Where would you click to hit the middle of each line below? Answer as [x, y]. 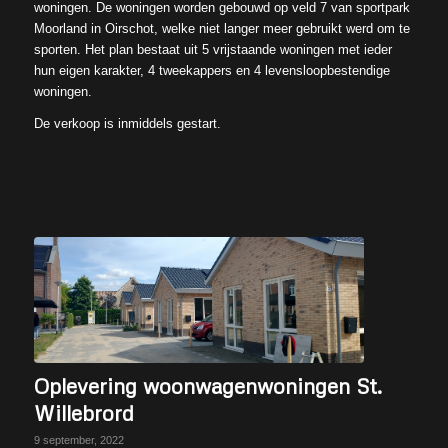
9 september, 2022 [78, 439]
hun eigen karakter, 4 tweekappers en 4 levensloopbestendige [211, 70]
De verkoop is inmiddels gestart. [127, 123]
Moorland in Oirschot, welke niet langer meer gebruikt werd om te [221, 28]
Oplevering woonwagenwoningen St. [207, 385]
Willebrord [83, 412]
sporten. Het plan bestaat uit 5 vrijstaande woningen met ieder [212, 49]
